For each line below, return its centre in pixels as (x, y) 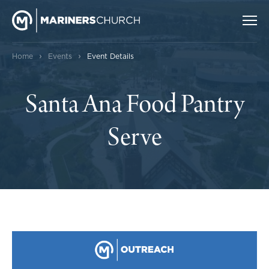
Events (60, 56)
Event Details (110, 56)
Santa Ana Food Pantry (134, 106)
